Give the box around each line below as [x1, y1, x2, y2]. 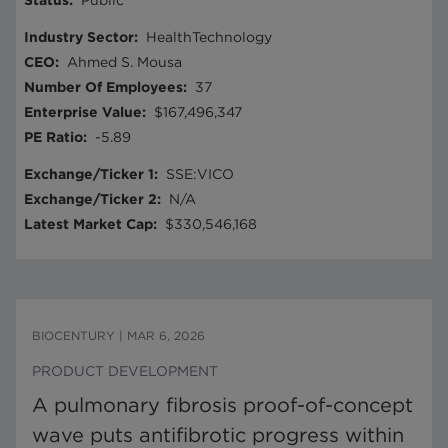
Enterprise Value [24, 104, 142, 120]
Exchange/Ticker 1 [24, 166, 154, 182]
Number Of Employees [24, 79, 183, 95]
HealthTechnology [146, 29, 272, 45]
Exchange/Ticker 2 [24, 191, 157, 207]
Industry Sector [24, 29, 134, 45]
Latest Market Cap [24, 216, 153, 232]
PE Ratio [24, 129, 83, 145]
